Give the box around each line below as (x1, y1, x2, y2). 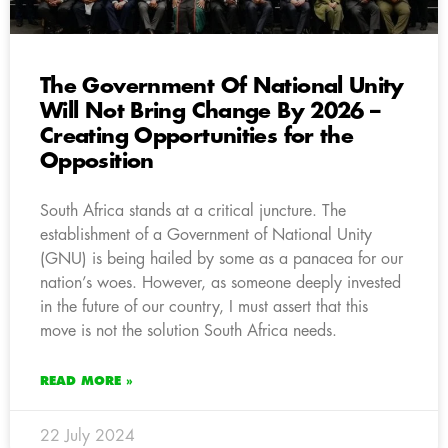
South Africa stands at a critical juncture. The (40, 202, 346, 219)
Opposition (40, 150, 154, 172)
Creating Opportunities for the (40, 125, 354, 147)
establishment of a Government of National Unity (40, 226, 372, 243)
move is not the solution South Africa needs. (40, 322, 337, 339)
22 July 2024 (40, 427, 135, 444)
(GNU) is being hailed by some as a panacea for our (40, 250, 403, 267)
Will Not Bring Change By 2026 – (40, 100, 381, 122)
